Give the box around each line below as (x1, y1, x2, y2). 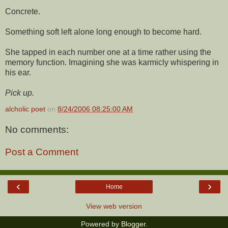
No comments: (5, 124, 69, 135)
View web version (86, 202, 142, 211)
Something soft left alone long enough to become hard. (5, 27, 202, 36)
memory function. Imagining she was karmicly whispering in (5, 58, 219, 67)
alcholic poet (5, 104, 45, 113)
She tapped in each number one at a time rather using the (5, 47, 211, 56)
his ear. (5, 68, 31, 77)
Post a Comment (5, 147, 78, 158)
